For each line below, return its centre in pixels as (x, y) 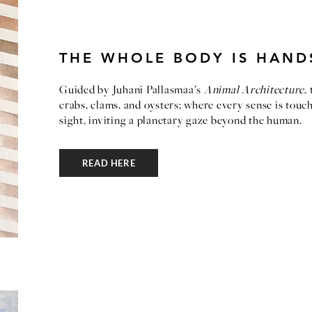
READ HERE (109, 163)
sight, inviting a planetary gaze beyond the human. (181, 121)
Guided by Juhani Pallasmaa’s (132, 91)
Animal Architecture (254, 91)
